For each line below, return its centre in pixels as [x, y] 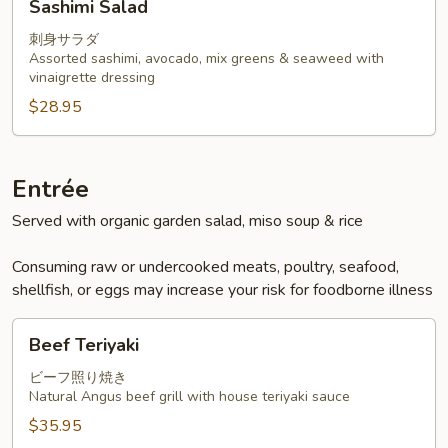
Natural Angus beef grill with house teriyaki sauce [189, 396]
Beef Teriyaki [84, 345]
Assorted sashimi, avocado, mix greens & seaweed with [206, 58]
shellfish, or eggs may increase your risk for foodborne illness [222, 290]
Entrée [50, 189]
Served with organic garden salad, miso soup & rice [187, 221]
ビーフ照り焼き [78, 377]
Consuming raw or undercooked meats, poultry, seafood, [205, 267]
